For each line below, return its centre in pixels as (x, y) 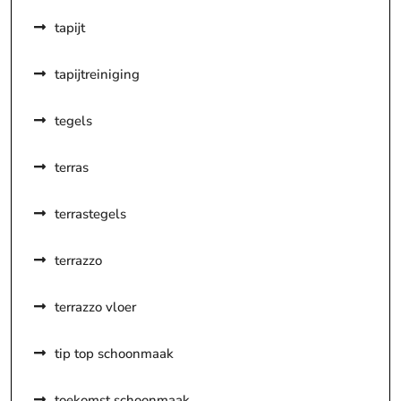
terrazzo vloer (95, 307)
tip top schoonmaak (114, 353)
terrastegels (90, 213)
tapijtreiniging (97, 74)
